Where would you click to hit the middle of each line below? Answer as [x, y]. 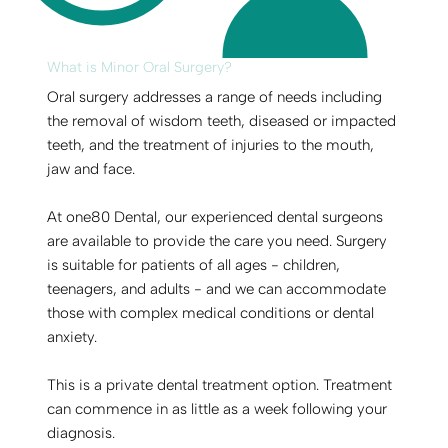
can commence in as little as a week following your [217, 408]
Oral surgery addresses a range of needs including [215, 96]
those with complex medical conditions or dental [211, 312]
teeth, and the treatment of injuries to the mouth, [211, 144]
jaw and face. [91, 168]
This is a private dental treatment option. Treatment [220, 384]
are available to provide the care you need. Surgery [217, 240]
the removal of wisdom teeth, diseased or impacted [222, 120]
